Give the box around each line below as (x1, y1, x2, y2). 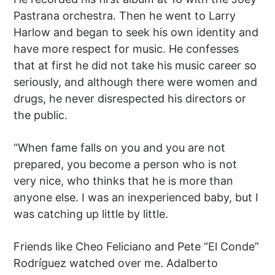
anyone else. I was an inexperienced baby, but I (14, 191, 259, 204)
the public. (14, 109, 68, 122)
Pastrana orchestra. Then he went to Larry (14, 9, 236, 23)
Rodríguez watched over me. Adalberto (14, 257, 219, 270)
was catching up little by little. (14, 207, 169, 221)
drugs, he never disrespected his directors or (14, 92, 247, 106)
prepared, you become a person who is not (14, 158, 238, 171)
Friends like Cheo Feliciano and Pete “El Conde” (14, 240, 260, 254)
